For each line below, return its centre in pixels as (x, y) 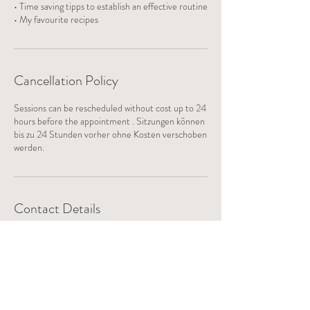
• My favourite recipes (56, 19)
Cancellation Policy (66, 81)
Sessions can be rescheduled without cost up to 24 (110, 108)
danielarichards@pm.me (61, 236)
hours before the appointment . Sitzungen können (109, 121)
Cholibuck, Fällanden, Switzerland (78, 249)
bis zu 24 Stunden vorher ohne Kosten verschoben (110, 134)
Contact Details (57, 209)
